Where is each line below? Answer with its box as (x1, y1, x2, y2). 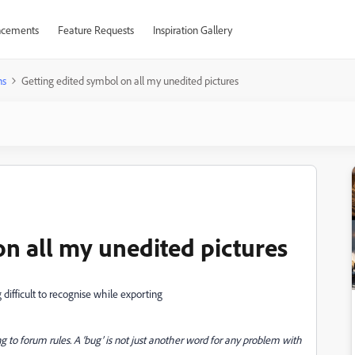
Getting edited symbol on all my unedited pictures (21, 74, 239, 87)
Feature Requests (57, 23, 134, 36)
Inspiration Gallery (152, 23, 232, 36)
